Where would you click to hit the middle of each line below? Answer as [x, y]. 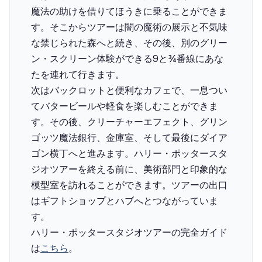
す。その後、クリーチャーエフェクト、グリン [129, 122]
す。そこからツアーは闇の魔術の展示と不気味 [129, 27]
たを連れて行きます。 [78, 74]
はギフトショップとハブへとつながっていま [125, 201]
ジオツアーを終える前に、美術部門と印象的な [129, 169]
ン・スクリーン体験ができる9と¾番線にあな [127, 58]
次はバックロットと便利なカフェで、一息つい [129, 90]
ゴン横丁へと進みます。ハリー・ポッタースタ [129, 153]
